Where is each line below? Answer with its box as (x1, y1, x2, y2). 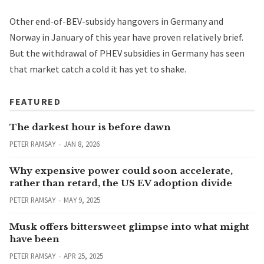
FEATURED (9, 95, 61, 108)
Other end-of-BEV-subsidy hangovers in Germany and (9, 15, 223, 28)
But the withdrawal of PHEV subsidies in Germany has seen (9, 47, 245, 60)
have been (9, 233, 60, 245)
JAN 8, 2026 (63, 139, 100, 149)
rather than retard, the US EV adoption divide (9, 177, 232, 189)
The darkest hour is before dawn (9, 121, 171, 133)
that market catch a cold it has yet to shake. (9, 63, 192, 75)
